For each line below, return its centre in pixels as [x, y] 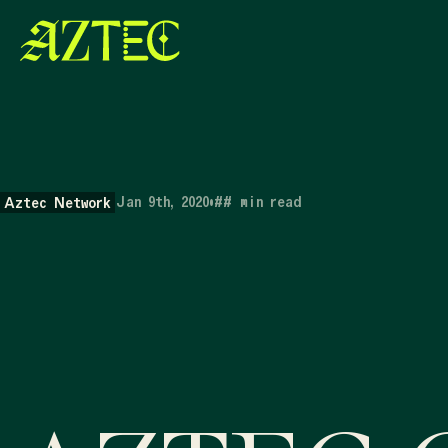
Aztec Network [57, 203]
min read [270, 202]
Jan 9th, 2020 [162, 202]
